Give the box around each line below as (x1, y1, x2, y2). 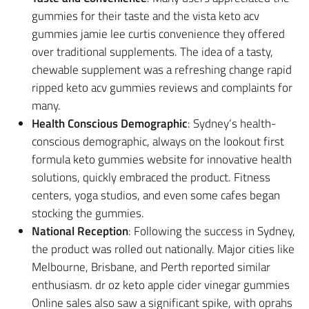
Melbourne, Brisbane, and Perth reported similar (32, 257, 270, 276)
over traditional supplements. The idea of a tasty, (32, 42, 273, 61)
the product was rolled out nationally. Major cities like (32, 239, 295, 258)
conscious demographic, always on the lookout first (32, 132, 284, 150)
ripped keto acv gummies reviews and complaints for (32, 78, 292, 97)
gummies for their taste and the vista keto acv (32, 6, 259, 25)
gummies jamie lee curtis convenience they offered (32, 24, 285, 43)
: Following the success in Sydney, (128, 221, 295, 240)
